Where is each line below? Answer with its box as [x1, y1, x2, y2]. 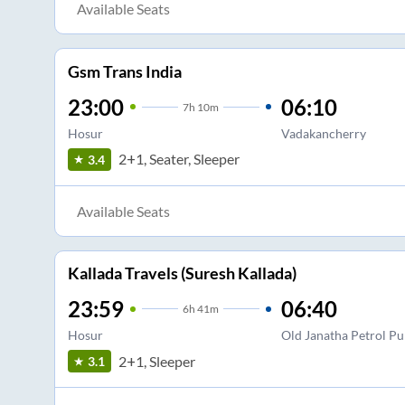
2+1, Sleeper [118, 352, 195, 370]
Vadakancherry [280, 125, 366, 141]
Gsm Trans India [67, 61, 182, 81]
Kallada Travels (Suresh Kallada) [67, 263, 297, 284]
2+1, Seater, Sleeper [118, 150, 240, 168]
